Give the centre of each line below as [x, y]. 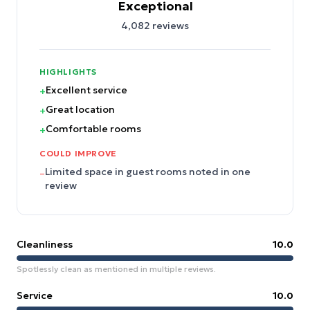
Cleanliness [45, 244]
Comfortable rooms [93, 129]
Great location [80, 109]
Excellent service [86, 90]
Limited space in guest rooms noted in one [148, 172]
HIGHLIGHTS [68, 72]
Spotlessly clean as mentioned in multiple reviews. [116, 269]
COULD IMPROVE [78, 153]
